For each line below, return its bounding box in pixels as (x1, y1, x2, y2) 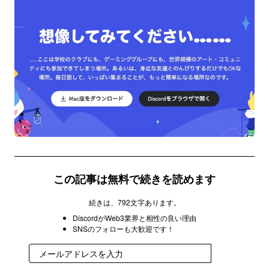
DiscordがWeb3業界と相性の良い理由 (73, 212, 196, 223)
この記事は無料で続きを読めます (53, 171, 216, 187)
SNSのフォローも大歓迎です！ (73, 223, 174, 234)
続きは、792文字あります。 (88, 196, 181, 207)
